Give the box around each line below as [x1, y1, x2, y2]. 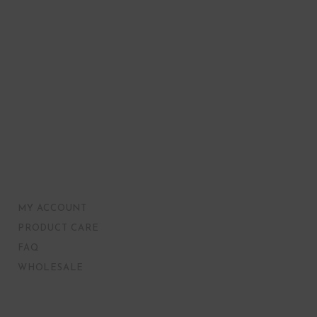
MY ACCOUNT [18, 204, 87, 213]
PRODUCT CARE [18, 224, 99, 233]
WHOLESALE [18, 263, 84, 272]
